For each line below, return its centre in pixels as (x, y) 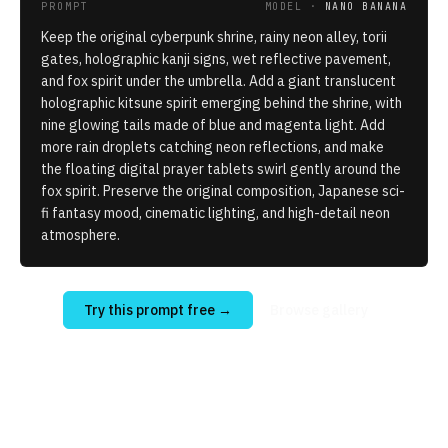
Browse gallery (319, 310)
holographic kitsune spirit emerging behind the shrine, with (221, 103)
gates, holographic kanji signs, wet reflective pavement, (216, 59)
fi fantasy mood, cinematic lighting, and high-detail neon (215, 213)
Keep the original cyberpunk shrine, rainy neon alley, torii (214, 37)
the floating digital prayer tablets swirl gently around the (221, 169)
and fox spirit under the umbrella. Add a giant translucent (218, 81)
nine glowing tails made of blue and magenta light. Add (213, 125)
